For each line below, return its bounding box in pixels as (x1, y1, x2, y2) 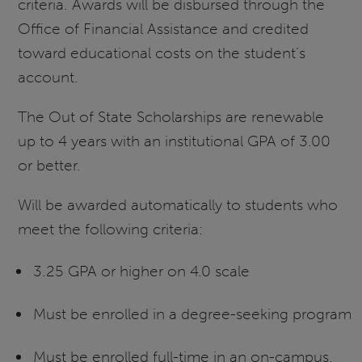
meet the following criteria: (18, 220, 204, 239)
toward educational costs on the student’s (18, 43, 306, 62)
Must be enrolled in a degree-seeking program (32, 304, 351, 323)
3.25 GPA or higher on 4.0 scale (32, 261, 250, 280)
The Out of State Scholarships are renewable (18, 107, 325, 127)
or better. (18, 156, 82, 175)
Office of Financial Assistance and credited (18, 19, 309, 38)
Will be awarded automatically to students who (18, 196, 339, 215)
